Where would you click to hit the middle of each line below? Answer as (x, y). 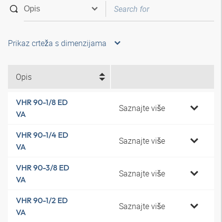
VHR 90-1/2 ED (42, 200)
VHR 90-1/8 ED (42, 102)
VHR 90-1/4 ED (42, 135)
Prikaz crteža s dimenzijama (57, 43)
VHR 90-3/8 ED (43, 167)
